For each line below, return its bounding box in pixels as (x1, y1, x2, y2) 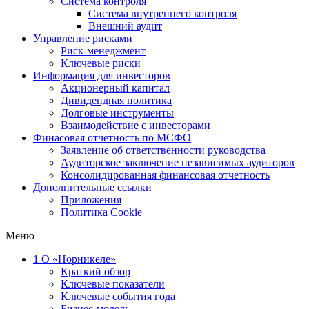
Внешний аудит (88, 20, 162, 32)
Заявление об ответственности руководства (61, 144, 266, 156)
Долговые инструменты (61, 107, 174, 119)
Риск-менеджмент (61, 45, 146, 57)
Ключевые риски (61, 57, 141, 69)
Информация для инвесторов (33, 70, 170, 81)
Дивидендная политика (61, 94, 172, 106)
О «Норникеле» (41, 253, 116, 265)
